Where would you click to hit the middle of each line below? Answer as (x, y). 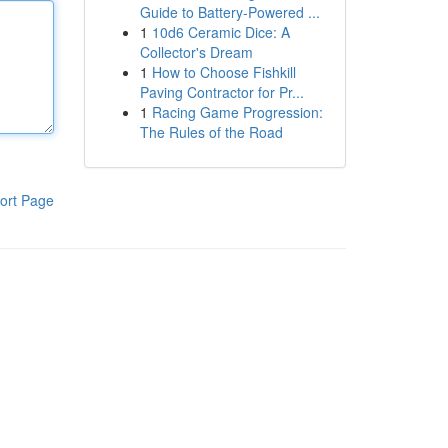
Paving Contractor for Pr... (221, 92)
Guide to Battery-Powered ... (229, 12)
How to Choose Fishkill (223, 72)
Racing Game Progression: (237, 112)
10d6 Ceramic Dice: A (220, 32)
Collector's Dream (196, 52)
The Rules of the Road (211, 132)
